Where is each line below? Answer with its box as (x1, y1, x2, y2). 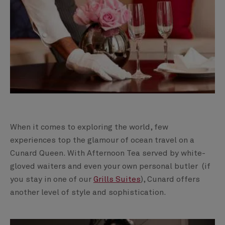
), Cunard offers (141, 175, 200, 183)
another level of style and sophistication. (10, 188, 166, 196)
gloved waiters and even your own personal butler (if (10, 162, 210, 170)
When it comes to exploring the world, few (10, 123, 168, 131)
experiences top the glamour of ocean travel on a (10, 136, 194, 144)
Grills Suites (93, 175, 141, 183)
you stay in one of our (10, 175, 93, 183)
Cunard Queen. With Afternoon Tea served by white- (10, 149, 205, 157)
